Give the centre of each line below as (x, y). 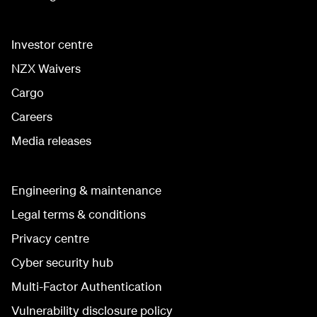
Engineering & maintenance (86, 190)
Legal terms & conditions (79, 214)
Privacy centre (50, 238)
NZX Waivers (46, 69)
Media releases (51, 141)
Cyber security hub (62, 263)
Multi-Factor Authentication (87, 287)
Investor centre (52, 45)
